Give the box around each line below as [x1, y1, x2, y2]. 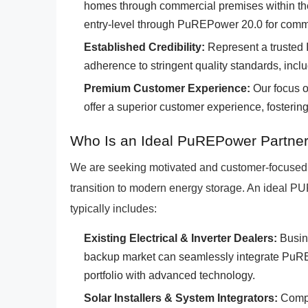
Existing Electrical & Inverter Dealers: [84, 232, 277, 244]
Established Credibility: [84, 41, 205, 53]
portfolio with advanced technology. [84, 269, 255, 281]
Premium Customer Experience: [84, 82, 250, 94]
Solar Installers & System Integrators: [84, 292, 278, 304]
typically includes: [70, 203, 157, 214]
